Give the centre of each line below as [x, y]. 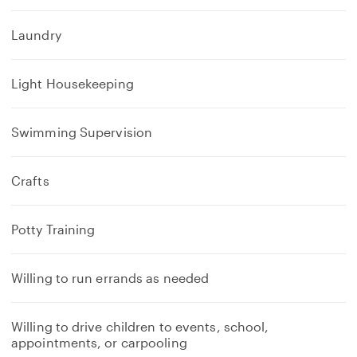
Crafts [30, 180]
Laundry [36, 35]
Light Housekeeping [73, 83]
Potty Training [53, 229]
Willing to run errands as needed [110, 278]
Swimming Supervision [82, 132]
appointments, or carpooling [99, 342]
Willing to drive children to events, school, [140, 326]
